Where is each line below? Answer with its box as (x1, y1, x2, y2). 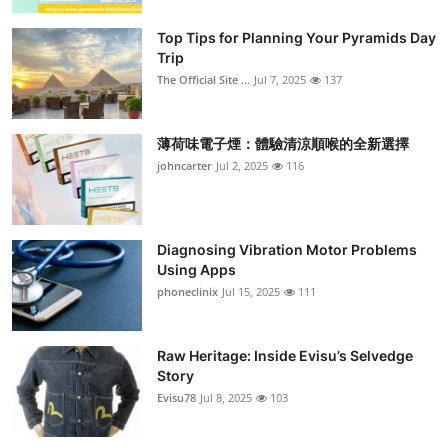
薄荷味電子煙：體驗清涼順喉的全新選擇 (157, 135, 409, 153)
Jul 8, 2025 (200, 390, 252, 406)
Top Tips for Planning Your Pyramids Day (157, 29, 436, 47)
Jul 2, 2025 (216, 158, 268, 174)
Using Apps (157, 261, 236, 279)
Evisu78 (157, 390, 196, 406)
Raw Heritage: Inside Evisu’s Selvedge (157, 347, 413, 365)
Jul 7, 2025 (254, 72, 306, 88)
